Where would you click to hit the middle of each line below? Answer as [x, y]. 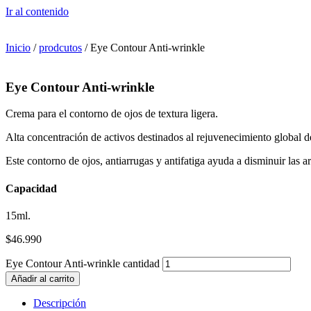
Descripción [60, 303]
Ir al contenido [37, 11]
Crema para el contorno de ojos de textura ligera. [112, 114]
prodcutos [60, 48]
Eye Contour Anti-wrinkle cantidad [83, 263]
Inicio [18, 48]
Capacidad [31, 188]
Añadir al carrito [43, 278]
